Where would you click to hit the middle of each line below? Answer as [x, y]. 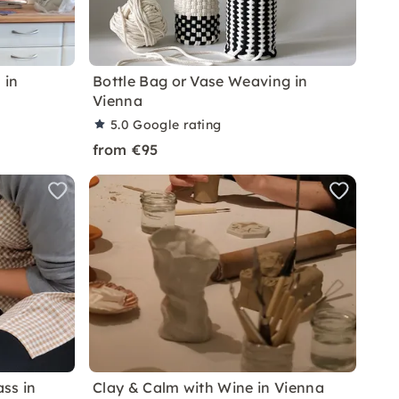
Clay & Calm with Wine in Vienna [208, 387]
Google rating [177, 125]
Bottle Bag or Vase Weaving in [200, 81]
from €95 [126, 150]
